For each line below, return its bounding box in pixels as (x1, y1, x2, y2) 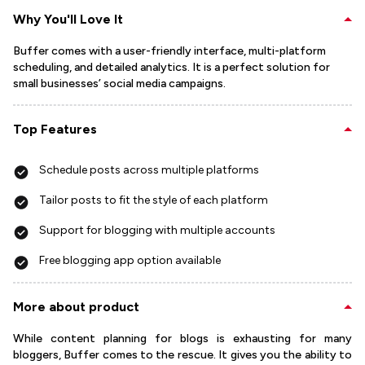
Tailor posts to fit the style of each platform (39, 193, 268, 208)
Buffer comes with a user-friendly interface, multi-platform (13, 44, 326, 59)
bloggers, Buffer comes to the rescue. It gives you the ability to (13, 348, 352, 363)
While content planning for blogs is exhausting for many (13, 332, 352, 346)
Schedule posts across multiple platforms (39, 163, 259, 178)
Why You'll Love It (13, 11, 123, 28)
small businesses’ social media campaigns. (13, 77, 226, 91)
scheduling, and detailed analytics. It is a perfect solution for (13, 60, 330, 75)
